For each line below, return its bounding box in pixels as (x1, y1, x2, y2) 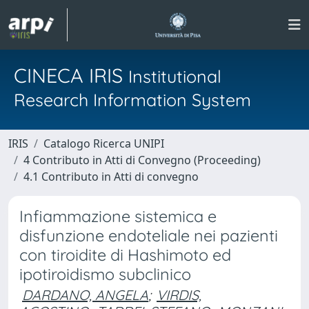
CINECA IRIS (14, 63, 128, 88)
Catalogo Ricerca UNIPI (43, 136, 164, 151)
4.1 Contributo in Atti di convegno (23, 169, 199, 184)
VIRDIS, (157, 286, 201, 303)
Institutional (128, 66, 221, 87)
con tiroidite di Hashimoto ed (19, 245, 231, 265)
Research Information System (14, 89, 251, 110)
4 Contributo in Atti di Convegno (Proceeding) (23, 152, 261, 168)
